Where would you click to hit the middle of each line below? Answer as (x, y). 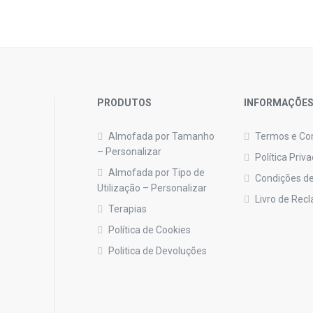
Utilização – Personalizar (152, 188)
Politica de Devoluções (158, 250)
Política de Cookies (150, 230)
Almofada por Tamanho (161, 136)
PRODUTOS (124, 102)
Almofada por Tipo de (156, 172)
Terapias (128, 209)
